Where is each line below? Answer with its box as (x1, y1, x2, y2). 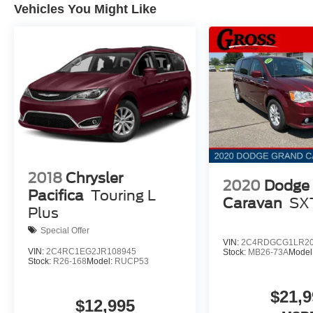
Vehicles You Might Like (14, 1, 156, 16)
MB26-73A (248, 247, 289, 258)
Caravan (223, 195, 283, 212)
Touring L (91, 187, 156, 205)
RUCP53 (115, 256, 149, 267)
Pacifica (28, 187, 84, 205)
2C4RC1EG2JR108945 (46, 247, 136, 257)
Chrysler (66, 170, 123, 187)
